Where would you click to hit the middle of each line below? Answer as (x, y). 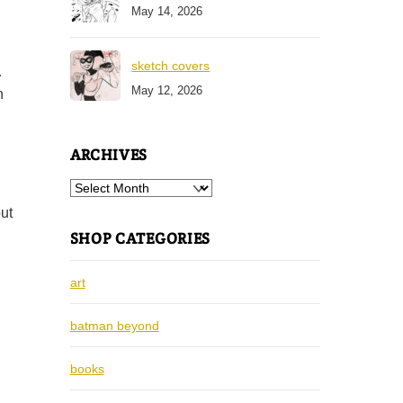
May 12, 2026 (167, 90)
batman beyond (114, 325)
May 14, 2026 (167, 12)
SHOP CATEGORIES (140, 238)
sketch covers (171, 66)
